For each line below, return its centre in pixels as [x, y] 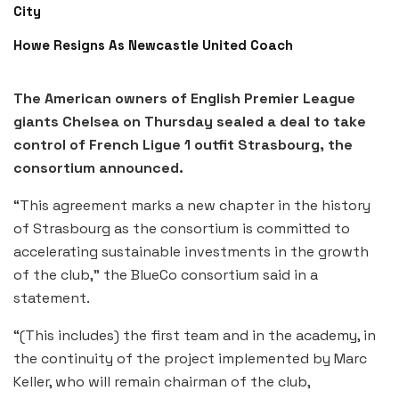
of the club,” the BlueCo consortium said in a [166, 274]
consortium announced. [98, 167]
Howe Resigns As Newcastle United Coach [153, 45]
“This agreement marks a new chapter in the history [192, 205]
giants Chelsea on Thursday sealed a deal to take [190, 121]
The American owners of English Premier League [184, 98]
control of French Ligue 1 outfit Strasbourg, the [183, 144]
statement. [52, 297]
